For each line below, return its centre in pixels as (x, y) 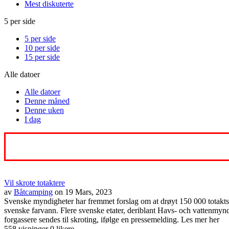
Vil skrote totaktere (35, 182)
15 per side (42, 57)
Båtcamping (33, 192)
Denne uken (44, 110)
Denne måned (47, 101)
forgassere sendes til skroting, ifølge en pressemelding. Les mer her (112, 219)
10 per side (42, 48)
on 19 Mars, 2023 (83, 192)
